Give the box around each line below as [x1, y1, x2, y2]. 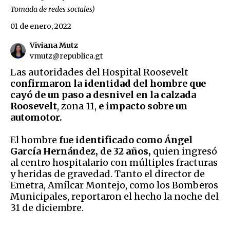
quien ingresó [153, 145, 217, 157]
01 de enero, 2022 [10, 21, 71, 31]
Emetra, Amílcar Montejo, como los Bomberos [10, 179, 218, 191]
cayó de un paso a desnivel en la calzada [10, 88, 196, 101]
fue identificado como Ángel [59, 133, 193, 146]
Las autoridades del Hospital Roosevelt [10, 66, 188, 78]
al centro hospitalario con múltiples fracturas [10, 156, 218, 168]
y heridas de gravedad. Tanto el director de [10, 167, 205, 180]
